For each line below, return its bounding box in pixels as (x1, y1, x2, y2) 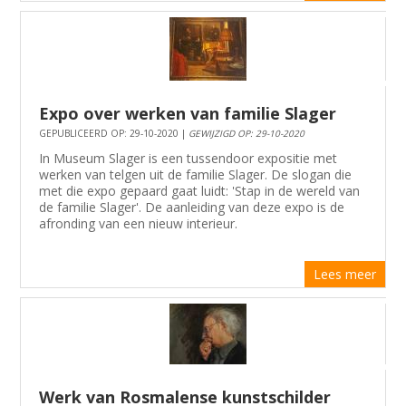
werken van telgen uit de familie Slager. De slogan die (39, 166, 353, 184)
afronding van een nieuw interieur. (39, 215, 238, 233)
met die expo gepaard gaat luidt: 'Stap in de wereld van (39, 182, 361, 200)
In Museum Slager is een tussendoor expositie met (39, 150, 338, 168)
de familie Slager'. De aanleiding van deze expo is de (39, 198, 345, 217)
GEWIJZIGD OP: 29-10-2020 (188, 127, 305, 140)
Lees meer (313, 265, 376, 283)
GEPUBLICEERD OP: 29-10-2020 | (39, 127, 189, 140)
